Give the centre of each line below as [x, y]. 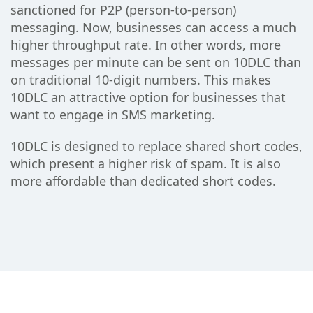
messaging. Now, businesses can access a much [153, 28]
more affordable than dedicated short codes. [143, 181]
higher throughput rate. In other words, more [146, 45]
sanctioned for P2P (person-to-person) [123, 10]
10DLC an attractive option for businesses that [148, 97]
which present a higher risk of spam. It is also [146, 164]
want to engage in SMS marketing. [113, 115]
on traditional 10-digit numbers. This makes [141, 80]
